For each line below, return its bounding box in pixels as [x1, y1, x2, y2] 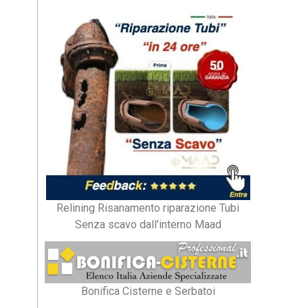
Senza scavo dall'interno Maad [74, 217, 221, 231]
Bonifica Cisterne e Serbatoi [80, 284, 215, 298]
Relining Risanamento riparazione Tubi [56, 201, 240, 214]
